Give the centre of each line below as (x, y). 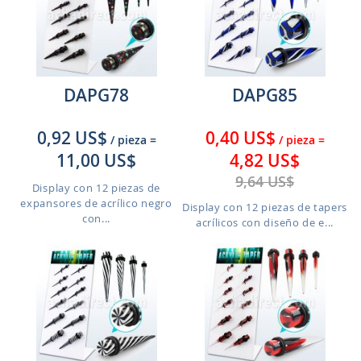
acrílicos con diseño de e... (265, 222)
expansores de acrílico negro (96, 203)
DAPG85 (265, 95)
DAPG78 (96, 95)
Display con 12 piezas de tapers (265, 207)
